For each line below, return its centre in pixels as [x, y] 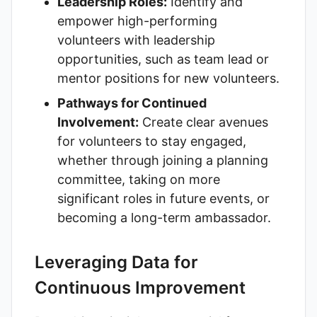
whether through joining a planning [163, 160]
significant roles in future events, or [163, 198]
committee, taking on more [139, 179]
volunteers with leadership [136, 40]
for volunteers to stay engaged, [152, 141]
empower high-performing [137, 21]
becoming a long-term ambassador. [164, 218]
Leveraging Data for [116, 262]
